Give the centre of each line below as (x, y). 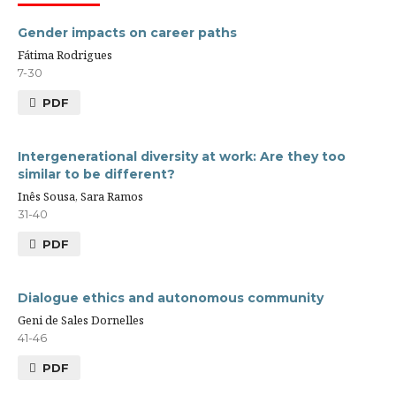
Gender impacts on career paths (127, 32)
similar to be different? (96, 174)
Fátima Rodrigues (65, 54)
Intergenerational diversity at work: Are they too (182, 156)
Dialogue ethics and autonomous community (171, 297)
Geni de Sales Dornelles (81, 320)
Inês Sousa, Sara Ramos (80, 196)
